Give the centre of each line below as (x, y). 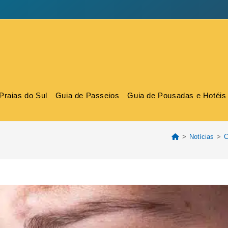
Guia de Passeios (87, 95)
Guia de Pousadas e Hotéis (177, 95)
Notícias (202, 137)
